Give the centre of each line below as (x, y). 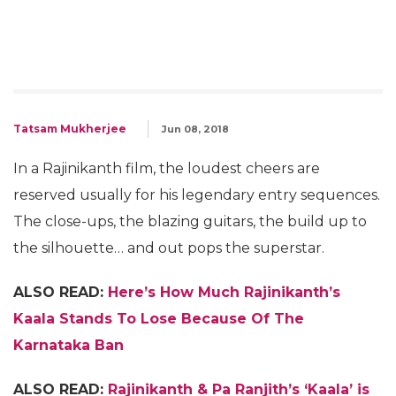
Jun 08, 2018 (195, 129)
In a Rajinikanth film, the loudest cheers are (167, 168)
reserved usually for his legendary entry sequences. (197, 195)
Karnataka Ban (69, 345)
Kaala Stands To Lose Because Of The (159, 319)
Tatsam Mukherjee (70, 129)
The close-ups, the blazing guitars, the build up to (190, 221)
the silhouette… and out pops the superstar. (169, 248)
